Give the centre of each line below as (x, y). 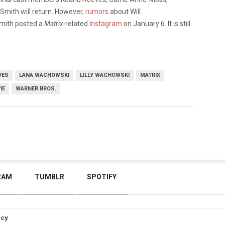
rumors (97, 12)
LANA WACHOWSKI (44, 75)
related (77, 24)
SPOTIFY (102, 177)
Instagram (106, 24)
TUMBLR (49, 177)
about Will (125, 12)
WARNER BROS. (36, 89)
